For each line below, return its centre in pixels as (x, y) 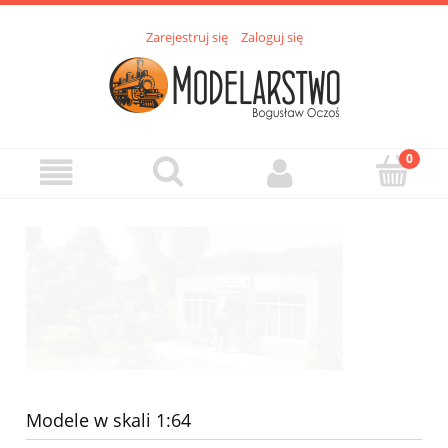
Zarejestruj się (186, 37)
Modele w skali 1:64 (108, 420)
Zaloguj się (271, 37)
